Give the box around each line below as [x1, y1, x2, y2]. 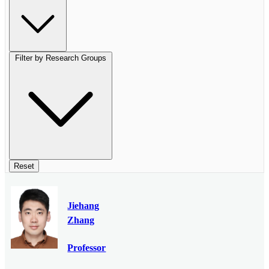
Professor [67, 242, 106, 253]
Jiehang [67, 201, 100, 211]
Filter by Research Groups [15, 53, 107, 63]
